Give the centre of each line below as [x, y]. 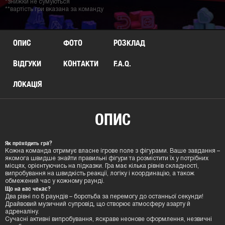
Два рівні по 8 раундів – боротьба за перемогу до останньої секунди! [104, 197]
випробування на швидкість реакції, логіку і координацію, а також [100, 174]
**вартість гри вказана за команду [54, 9]
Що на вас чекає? [28, 189]
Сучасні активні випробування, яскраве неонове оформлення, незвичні [108, 219]
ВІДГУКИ [27, 64]
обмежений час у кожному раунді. [55, 181]
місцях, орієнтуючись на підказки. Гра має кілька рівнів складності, [102, 166]
